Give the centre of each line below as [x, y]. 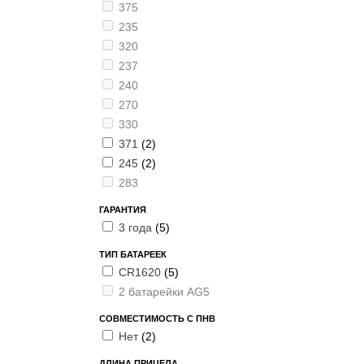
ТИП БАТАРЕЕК [133, 254]
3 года [137, 227]
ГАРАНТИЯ [123, 210]
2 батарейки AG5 [164, 292]
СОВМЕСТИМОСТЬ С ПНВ [157, 318]
